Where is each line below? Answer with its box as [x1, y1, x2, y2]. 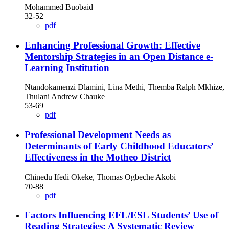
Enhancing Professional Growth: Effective [25, 39, 200, 51]
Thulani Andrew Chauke [25, 92, 105, 101]
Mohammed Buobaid [25, 2, 93, 11]
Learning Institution [25, 62, 109, 73]
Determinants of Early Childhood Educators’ [25, 141, 214, 151]
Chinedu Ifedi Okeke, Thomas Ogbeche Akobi [25, 172, 176, 181]
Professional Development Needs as [25, 129, 171, 140]
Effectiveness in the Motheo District [25, 152, 171, 163]
